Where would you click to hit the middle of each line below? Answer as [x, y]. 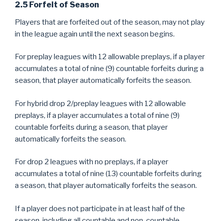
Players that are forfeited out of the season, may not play [110, 22]
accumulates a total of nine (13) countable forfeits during [108, 174]
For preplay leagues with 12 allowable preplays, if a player [110, 57]
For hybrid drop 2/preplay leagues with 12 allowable [100, 103]
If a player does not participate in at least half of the [100, 208]
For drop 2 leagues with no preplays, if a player [92, 162]
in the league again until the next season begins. [95, 34]
